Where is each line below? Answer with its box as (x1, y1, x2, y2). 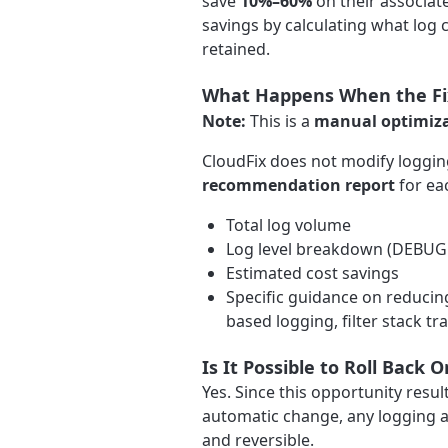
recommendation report (202, 173, 395, 196)
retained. (202, 37, 270, 60)
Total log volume (226, 213, 351, 236)
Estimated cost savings (226, 261, 399, 284)
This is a (246, 109, 314, 132)
